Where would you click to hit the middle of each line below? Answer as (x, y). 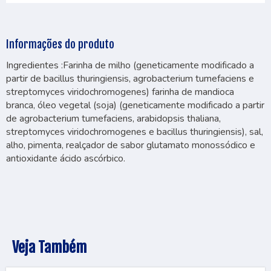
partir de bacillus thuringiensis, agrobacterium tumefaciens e (130, 79)
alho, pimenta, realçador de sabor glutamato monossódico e (131, 145)
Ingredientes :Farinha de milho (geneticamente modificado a (130, 65)
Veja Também (49, 247)
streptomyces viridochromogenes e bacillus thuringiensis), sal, (135, 132)
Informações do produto (60, 44)
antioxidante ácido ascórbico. (66, 158)
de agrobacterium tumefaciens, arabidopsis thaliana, (113, 119)
